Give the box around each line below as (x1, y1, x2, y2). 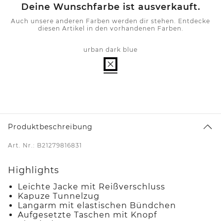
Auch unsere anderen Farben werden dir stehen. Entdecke (11, 17, 210, 25)
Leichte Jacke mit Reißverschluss (18, 182, 165, 191)
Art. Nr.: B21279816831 (8, 141, 82, 149)
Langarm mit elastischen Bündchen (18, 200, 176, 210)
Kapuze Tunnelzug (18, 191, 100, 201)
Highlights (8, 164, 59, 176)
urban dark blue (83, 45, 138, 53)
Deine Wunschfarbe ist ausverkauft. (21, 1, 200, 12)
